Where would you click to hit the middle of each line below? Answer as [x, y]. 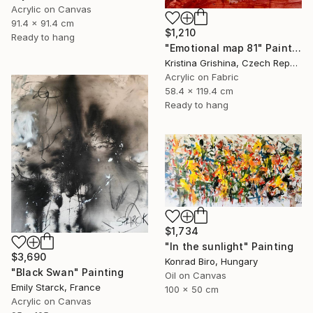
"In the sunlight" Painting [230, 246]
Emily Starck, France [56, 287]
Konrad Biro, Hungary [211, 261]
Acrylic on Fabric [202, 77]
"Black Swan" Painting [68, 272]
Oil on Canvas [196, 275]
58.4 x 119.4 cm [199, 90]
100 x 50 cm [192, 289]
